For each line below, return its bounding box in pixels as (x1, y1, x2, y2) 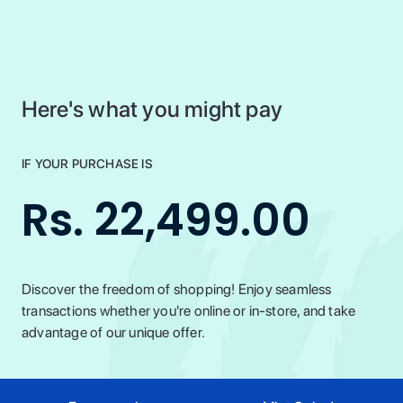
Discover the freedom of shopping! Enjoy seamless (22, 281, 332, 298)
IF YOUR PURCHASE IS (22, 157, 153, 171)
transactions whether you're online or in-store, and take (22, 302, 356, 319)
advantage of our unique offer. (22, 324, 205, 341)
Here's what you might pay (22, 95, 282, 122)
